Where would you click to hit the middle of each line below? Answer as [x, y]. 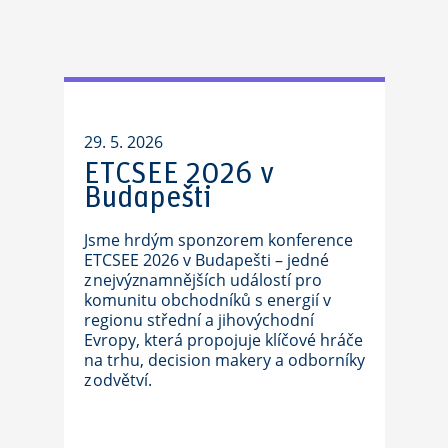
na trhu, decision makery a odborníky [224, 360]
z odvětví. [119, 380]
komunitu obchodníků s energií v [207, 300]
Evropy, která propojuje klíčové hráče [223, 340]
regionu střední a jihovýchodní [198, 320]
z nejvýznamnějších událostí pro [202, 280]
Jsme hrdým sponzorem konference [218, 240]
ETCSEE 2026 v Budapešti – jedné [206, 260]
